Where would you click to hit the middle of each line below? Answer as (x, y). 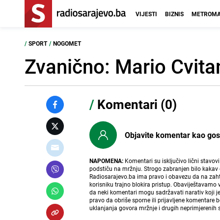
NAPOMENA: (107, 161)
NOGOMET (67, 43)
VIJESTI (146, 14)
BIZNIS (174, 14)
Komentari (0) (136, 104)
